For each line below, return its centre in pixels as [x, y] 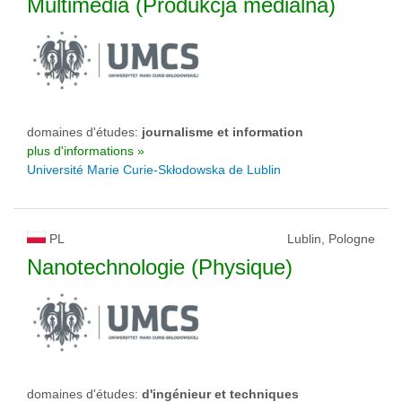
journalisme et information [223, 132]
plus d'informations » [86, 151]
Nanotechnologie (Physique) [160, 267]
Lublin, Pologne [331, 239]
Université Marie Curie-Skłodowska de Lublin [154, 170]
